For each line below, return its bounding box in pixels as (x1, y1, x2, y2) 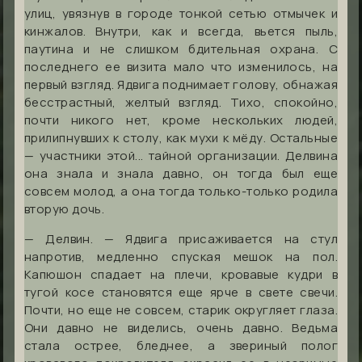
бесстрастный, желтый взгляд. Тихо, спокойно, (24, 93, 338, 111)
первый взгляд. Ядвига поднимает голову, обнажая (24, 75, 338, 93)
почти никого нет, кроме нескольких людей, (24, 111, 338, 128)
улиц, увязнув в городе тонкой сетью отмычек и (24, 4, 338, 22)
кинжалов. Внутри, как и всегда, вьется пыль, (24, 22, 338, 40)
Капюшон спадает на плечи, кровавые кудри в (24, 265, 338, 283)
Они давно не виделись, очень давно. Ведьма (24, 318, 338, 336)
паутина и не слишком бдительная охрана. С (24, 40, 338, 57)
